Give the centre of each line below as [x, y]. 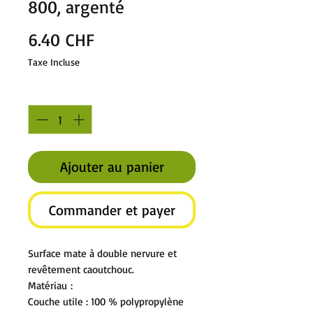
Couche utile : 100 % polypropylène [106, 301]
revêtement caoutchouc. [81, 269]
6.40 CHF [61, 40]
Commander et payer [112, 210]
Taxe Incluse [54, 62]
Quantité [50, 92]
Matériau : [50, 285]
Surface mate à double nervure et [102, 253]
